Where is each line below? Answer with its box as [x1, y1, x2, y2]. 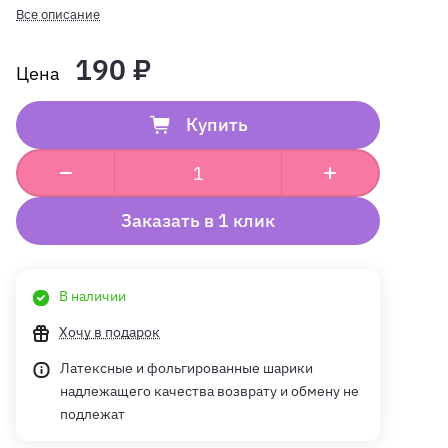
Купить [185, 113, 248, 137]
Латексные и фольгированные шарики [60, 359, 313, 378]
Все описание [16, 6, 100, 24]
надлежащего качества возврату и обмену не [60, 382, 359, 401]
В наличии [59, 287, 126, 306]
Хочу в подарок [59, 323, 160, 342]
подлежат [60, 405, 125, 424]
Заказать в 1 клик [121, 209, 275, 233]
